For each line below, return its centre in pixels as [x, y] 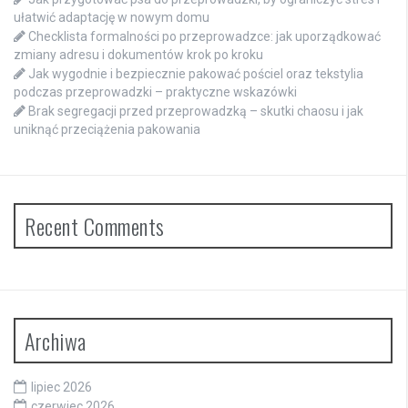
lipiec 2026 [61, 387]
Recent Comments [95, 225]
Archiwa [56, 340]
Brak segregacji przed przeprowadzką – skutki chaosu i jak [196, 111]
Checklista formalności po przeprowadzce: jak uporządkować [204, 36]
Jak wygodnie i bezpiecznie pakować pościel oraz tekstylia [196, 73]
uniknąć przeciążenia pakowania [107, 129]
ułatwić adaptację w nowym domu [112, 17]
